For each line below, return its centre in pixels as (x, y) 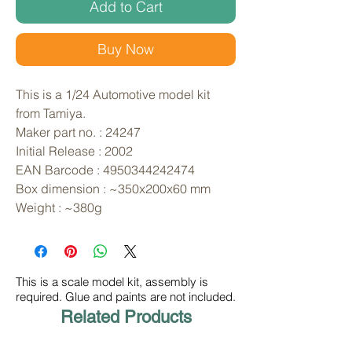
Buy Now (126, 49)
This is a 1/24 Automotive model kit (113, 95)
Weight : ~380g (59, 208)
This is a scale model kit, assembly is (112, 282)
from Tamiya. (52, 114)
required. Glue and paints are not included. (126, 297)
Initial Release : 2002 (74, 151)
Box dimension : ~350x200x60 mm (113, 189)
